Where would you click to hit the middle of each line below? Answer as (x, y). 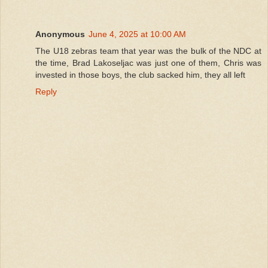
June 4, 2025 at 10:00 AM (137, 34)
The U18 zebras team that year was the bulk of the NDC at (148, 51)
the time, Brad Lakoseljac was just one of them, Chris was (148, 63)
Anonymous (60, 34)
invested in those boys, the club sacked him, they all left (140, 75)
